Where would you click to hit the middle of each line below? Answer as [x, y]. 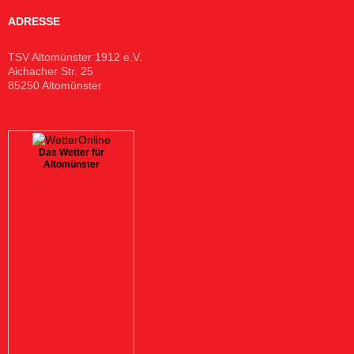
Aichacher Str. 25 [51, 71]
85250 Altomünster [55, 85]
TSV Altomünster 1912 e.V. [75, 56]
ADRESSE [34, 21]
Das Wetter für [71, 153]
